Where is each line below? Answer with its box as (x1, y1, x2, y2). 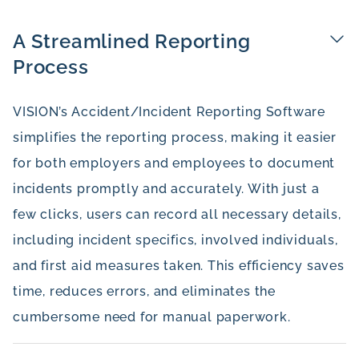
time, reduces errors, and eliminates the (13, 284, 276, 299)
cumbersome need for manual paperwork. (13, 309, 291, 325)
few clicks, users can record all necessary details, (13, 207, 341, 222)
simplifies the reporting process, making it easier (13, 130, 337, 145)
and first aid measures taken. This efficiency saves (13, 258, 345, 273)
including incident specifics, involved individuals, (13, 232, 338, 248)
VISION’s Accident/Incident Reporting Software (13, 104, 325, 119)
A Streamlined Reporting (13, 30, 251, 53)
